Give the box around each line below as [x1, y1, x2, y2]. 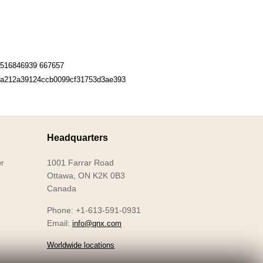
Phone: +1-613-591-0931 [46, 205, 141, 215]
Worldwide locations [46, 240, 114, 249]
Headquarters [46, 132, 108, 143]
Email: [46, 218, 72, 228]
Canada [46, 184, 76, 194]
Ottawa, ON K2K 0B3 [46, 171, 125, 181]
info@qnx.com [72, 218, 122, 228]
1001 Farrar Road [46, 158, 114, 168]
